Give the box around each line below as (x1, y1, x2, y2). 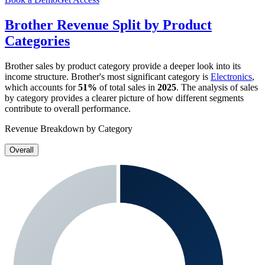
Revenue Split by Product (53, 17, 212, 33)
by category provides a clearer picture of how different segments (5, 93, 244, 104)
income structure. (5, 72, 71, 82)
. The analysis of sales (176, 82, 258, 93)
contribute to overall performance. (5, 104, 131, 114)
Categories (5, 33, 70, 49)
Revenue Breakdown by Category (5, 124, 132, 134)
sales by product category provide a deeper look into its (33, 61, 241, 72)
